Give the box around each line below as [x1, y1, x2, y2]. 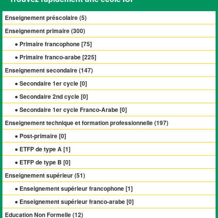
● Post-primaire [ [15, 131, 61, 140]
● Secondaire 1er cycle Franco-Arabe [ [15, 105, 122, 114]
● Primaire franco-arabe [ [15, 53, 84, 61]
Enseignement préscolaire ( [5, 13, 81, 22]
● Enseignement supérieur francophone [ [15, 184, 127, 193]
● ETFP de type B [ [15, 158, 65, 166]
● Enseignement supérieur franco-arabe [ [15, 197, 128, 206]
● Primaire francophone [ [15, 39, 83, 48]
